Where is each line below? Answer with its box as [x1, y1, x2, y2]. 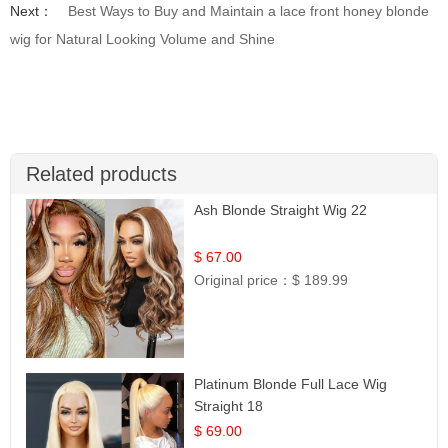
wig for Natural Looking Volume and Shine [10, 31, 275, 48]
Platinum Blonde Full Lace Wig [194, 375, 388, 392]
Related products [26, 163, 177, 186]
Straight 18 [194, 397, 264, 414]
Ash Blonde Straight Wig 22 [194, 202, 368, 219]
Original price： [194, 272, 293, 289]
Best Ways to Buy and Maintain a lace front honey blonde [68, 3, 429, 20]
